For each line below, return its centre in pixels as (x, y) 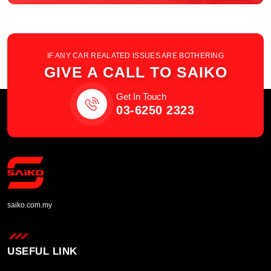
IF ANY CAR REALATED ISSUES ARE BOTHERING (135, 55)
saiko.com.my (30, 205)
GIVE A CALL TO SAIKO (135, 72)
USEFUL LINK (42, 251)
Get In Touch (141, 96)
